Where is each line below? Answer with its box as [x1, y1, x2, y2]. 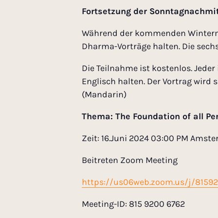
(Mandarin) [82, 89, 127, 100]
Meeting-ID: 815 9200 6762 [82, 199, 185, 210]
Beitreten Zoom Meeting [82, 155, 178, 166]
